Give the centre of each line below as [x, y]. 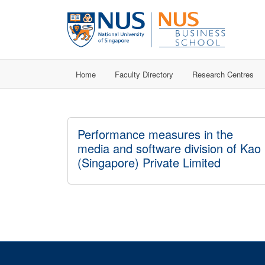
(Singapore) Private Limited [149, 162]
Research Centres [223, 74]
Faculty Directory [144, 74]
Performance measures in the [155, 134]
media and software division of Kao [169, 148]
